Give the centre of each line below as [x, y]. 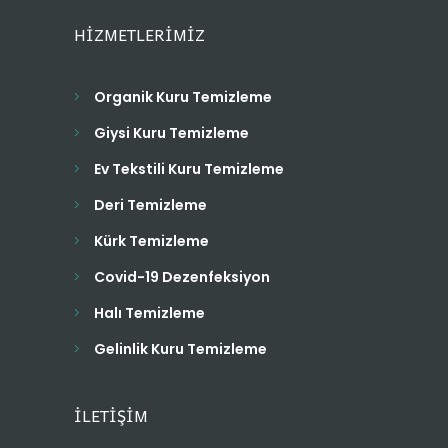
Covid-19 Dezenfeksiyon [182, 277]
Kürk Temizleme [151, 241]
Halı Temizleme [149, 313]
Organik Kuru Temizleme [183, 97]
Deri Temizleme [150, 205]
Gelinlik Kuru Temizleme [180, 349]
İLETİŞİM [111, 415]
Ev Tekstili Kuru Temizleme [189, 169]
